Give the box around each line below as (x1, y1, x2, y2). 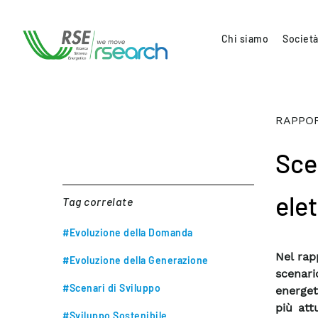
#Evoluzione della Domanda (62, 226, 193, 238)
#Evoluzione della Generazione (62, 254, 209, 266)
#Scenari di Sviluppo (62, 282, 160, 294)
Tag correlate (62, 194, 133, 208)
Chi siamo (221, 32, 269, 45)
